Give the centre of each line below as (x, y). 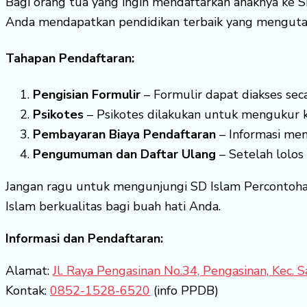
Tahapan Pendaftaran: (70, 59)
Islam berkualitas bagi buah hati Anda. (113, 207)
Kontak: (28, 291)
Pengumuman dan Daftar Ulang (124, 155)
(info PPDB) (184, 291)
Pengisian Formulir (87, 95)
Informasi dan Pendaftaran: (84, 239)
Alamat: (29, 271)
